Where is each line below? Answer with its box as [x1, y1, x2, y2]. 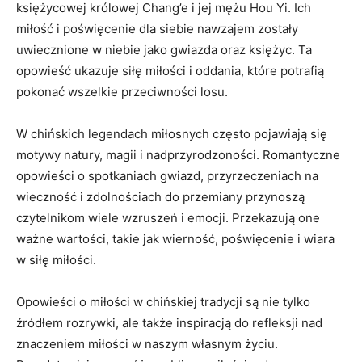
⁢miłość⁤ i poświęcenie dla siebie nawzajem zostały [16, 20, 298, 36]
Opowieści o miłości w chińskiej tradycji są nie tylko [16, 293, 310, 309]
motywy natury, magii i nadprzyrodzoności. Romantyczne [16, 146, 340, 162]
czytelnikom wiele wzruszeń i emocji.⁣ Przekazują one [16, 209, 320, 225]
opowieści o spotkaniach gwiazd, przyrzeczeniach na [16, 167, 318, 183]
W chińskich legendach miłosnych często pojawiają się [16, 125, 327, 141]
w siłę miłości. [16, 251, 96, 267]
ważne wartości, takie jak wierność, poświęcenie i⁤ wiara [16, 230, 335, 246]
